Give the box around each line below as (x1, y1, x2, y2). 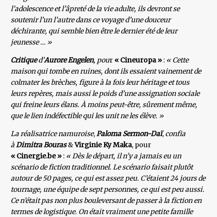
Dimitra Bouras (16, 140, 67, 150)
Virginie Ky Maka (75, 140, 132, 150)
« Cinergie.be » (11, 152, 62, 161)
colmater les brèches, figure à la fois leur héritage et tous (11, 78, 190, 87)
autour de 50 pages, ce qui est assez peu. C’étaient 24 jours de (11, 174, 206, 183)
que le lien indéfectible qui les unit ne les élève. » (11, 111, 164, 121)
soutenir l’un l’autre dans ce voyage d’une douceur (11, 15, 171, 25)
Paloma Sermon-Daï (95, 129, 163, 139)
